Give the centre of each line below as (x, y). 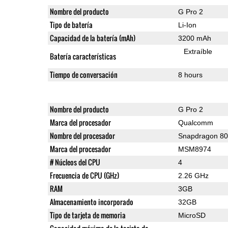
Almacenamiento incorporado (91, 202)
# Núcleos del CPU (75, 162)
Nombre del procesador (82, 135)
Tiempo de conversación (83, 74)
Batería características (83, 56)
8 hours (190, 75)
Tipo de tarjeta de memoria (88, 215)
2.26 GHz (193, 175)
